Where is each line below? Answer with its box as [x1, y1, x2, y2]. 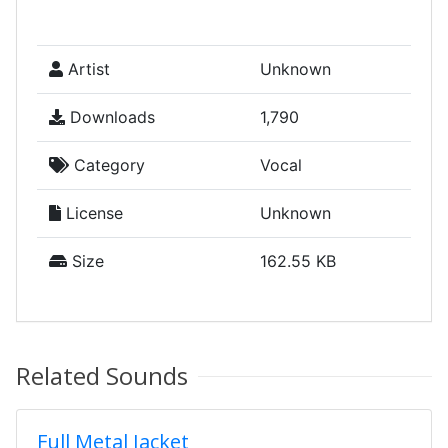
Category [69, 155, 145, 175]
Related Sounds [16, 359, 188, 392]
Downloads [65, 107, 155, 127]
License [61, 203, 123, 223]
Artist [63, 59, 110, 79]
